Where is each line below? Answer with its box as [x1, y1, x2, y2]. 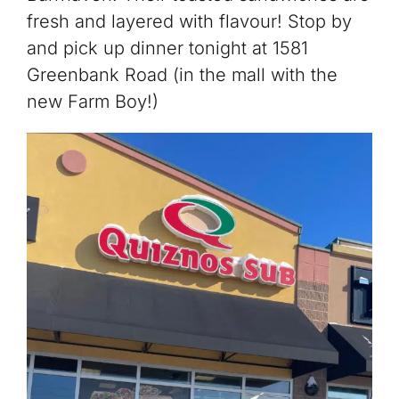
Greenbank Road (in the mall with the [26, 64, 338, 86]
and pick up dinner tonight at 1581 [26, 37, 308, 60]
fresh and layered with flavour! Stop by [26, 11, 352, 33]
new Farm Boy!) [26, 91, 159, 113]
